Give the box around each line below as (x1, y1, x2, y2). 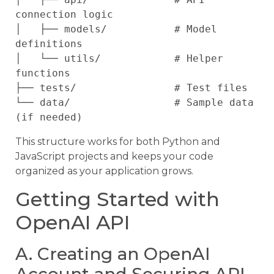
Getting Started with (15, 187, 220, 211)
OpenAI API (15, 210, 130, 234)
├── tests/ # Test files (15, 82, 248, 94)
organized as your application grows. (15, 165, 193, 177)
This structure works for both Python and (15, 136, 220, 148)
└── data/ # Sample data (15, 97, 254, 109)
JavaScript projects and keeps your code (15, 150, 213, 163)
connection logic (15, 9, 113, 21)
